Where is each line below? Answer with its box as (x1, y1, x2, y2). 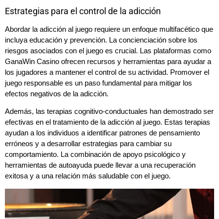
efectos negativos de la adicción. (5, 89, 109, 98)
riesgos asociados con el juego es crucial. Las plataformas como (5, 46, 211, 55)
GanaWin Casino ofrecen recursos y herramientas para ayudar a (5, 57, 211, 66)
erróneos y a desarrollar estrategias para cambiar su (5, 139, 172, 148)
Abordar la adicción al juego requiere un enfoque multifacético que (5, 24, 213, 33)
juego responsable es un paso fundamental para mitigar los (5, 78, 192, 87)
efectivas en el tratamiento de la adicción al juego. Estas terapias (5, 118, 210, 127)
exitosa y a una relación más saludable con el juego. (5, 172, 171, 180)
